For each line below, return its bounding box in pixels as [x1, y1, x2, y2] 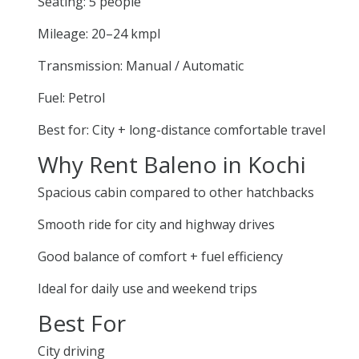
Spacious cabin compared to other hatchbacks [38, 183, 314, 201]
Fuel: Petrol [38, 88, 105, 107]
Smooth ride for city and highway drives [38, 215, 275, 233]
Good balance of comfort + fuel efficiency [38, 247, 283, 265]
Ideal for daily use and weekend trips [38, 279, 257, 297]
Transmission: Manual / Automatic [38, 56, 244, 75]
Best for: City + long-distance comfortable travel [38, 120, 325, 139]
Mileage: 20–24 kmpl [38, 24, 160, 42]
